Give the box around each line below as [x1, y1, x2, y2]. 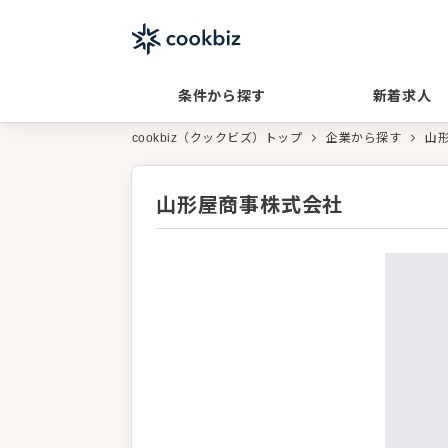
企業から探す [326, 131, 402, 145]
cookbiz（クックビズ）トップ [132, 131, 303, 145]
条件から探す [178, 88, 266, 104]
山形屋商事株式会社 [156, 194, 344, 216]
